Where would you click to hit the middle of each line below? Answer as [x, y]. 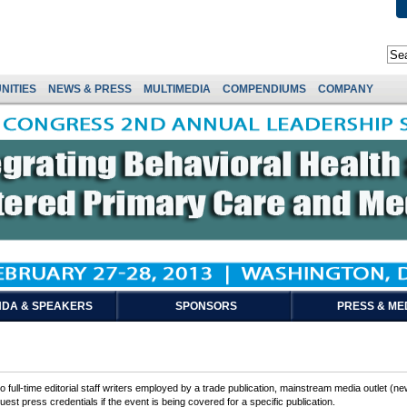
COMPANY [346, 89]
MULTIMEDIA [177, 89]
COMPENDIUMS [264, 89]
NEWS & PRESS [90, 89]
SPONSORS [206, 306]
